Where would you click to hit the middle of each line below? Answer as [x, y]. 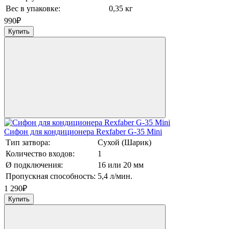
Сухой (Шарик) [124, 143]
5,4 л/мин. [115, 176]
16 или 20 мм [121, 165]
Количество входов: [40, 154]
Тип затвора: [28, 143]
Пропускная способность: [51, 176]
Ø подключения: [34, 165]
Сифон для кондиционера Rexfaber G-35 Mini [83, 132]
